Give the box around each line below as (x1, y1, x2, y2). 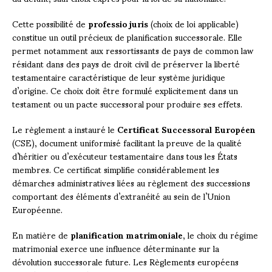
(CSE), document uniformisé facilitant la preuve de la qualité (12, 129, 242, 155)
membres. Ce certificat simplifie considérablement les (12, 156, 219, 182)
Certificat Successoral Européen (117, 116, 256, 141)
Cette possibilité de (12, 10, 88, 36)
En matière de (12, 222, 70, 247)
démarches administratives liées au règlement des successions (12, 169, 250, 195)
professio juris (88, 10, 148, 36)
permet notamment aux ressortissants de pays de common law (12, 37, 253, 63)
